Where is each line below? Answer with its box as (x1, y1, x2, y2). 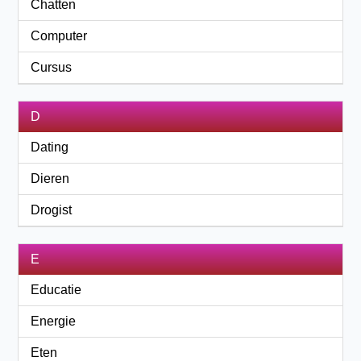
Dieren (31, 172, 70, 185)
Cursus (31, 60, 73, 74)
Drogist (31, 203, 73, 217)
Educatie (31, 283, 82, 297)
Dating (31, 140, 69, 154)
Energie (31, 314, 77, 328)
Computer (31, 29, 88, 43)
